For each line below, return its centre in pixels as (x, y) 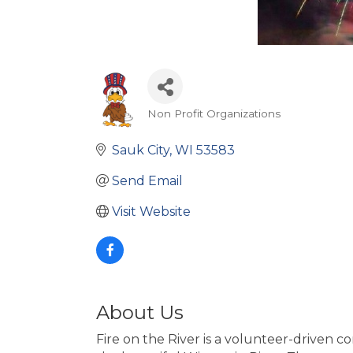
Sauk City (141, 150)
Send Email (147, 180)
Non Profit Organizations (214, 113)
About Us (140, 312)
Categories (180, 124)
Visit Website (151, 211)
